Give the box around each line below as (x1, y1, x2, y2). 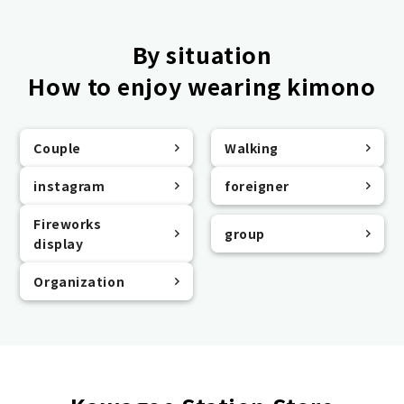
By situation (132, 37, 272, 70)
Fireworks (33, 214, 102, 233)
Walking (225, 138, 279, 157)
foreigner (225, 176, 290, 195)
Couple (33, 138, 81, 157)
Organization (33, 271, 125, 290)
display (33, 234, 84, 252)
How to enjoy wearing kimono (28, 69, 376, 102)
